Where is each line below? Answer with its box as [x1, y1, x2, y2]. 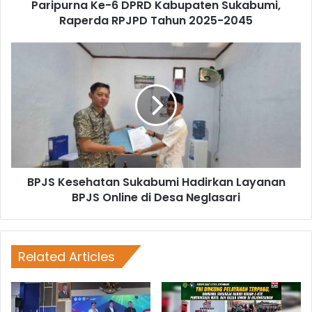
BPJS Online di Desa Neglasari [72, 189, 240, 205]
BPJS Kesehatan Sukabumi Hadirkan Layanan [26, 173, 286, 190]
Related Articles [18, 247, 115, 265]
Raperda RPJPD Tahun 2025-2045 [59, 12, 253, 29]
